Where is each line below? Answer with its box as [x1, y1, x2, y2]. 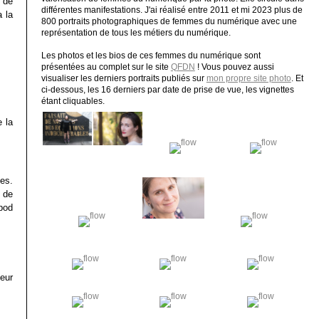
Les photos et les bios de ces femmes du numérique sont [41, 51, 261, 60]
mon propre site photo [206, 73, 291, 83]
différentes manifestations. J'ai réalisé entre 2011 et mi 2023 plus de [41, 5, 303, 14]
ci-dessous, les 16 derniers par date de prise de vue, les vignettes [41, 85, 294, 94]
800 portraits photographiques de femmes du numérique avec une [41, 16, 297, 26]
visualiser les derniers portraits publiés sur [41, 73, 206, 83]
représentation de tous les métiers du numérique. [41, 28, 231, 37]
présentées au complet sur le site [41, 62, 171, 71]
